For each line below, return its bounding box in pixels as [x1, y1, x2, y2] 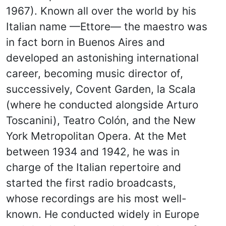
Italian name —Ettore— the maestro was [6, 20, 207, 33]
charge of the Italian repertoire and [6, 161, 181, 174]
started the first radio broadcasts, [6, 177, 176, 189]
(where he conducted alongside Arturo [6, 98, 198, 111]
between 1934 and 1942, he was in [6, 145, 180, 158]
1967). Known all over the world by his [6, 5, 196, 17]
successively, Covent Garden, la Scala [6, 83, 196, 95]
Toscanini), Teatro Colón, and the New [6, 114, 196, 127]
